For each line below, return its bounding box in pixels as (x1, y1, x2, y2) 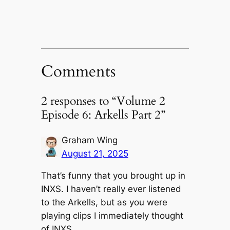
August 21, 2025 (61, 148, 128, 159)
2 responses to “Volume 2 (41, 93, 165, 109)
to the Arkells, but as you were (41, 197, 167, 208)
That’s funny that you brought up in (41, 170, 185, 181)
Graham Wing (61, 135, 118, 146)
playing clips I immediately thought (41, 210, 183, 221)
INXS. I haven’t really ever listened (41, 184, 181, 195)
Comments (41, 60, 116, 82)
